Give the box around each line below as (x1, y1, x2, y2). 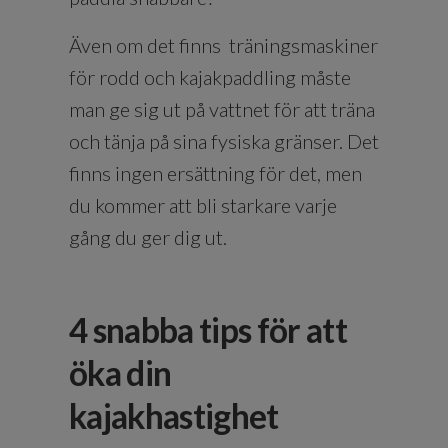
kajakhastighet (69, 395, 279, 436)
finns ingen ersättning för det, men (69, 160, 362, 185)
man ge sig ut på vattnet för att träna (69, 96, 375, 121)
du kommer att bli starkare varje (69, 192, 337, 217)
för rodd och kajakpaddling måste (69, 64, 351, 89)
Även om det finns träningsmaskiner (69, 32, 378, 57)
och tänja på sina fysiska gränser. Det (69, 128, 379, 153)
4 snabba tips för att (69, 309, 347, 350)
